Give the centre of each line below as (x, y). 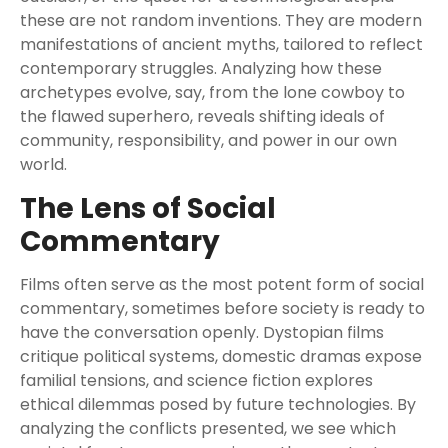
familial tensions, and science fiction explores (196, 380)
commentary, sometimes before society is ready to (222, 308)
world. (43, 164)
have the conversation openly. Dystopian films (202, 332)
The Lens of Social (148, 208)
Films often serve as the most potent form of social (222, 284)
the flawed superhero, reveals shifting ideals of (202, 116)
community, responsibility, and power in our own (208, 140)
